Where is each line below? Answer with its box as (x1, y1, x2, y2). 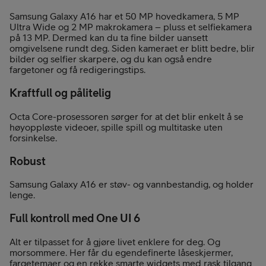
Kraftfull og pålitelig (9, 86, 111, 100)
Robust (9, 154, 46, 167)
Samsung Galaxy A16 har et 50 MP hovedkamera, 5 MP (9, 11, 239, 22)
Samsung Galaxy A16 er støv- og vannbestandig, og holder (9, 179, 254, 190)
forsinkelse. (9, 132, 57, 143)
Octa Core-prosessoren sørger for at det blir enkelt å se (9, 110, 243, 122)
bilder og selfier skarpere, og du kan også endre (9, 53, 212, 65)
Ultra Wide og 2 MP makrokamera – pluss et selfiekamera (9, 21, 252, 33)
